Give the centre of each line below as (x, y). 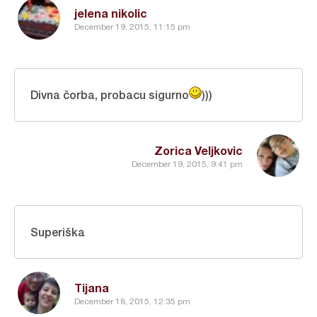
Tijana (92, 287)
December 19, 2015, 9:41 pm (187, 165)
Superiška (58, 231)
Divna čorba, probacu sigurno (110, 94)
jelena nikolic (111, 13)
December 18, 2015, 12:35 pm (132, 302)
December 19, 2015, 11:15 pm (132, 27)
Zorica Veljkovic (198, 150)
